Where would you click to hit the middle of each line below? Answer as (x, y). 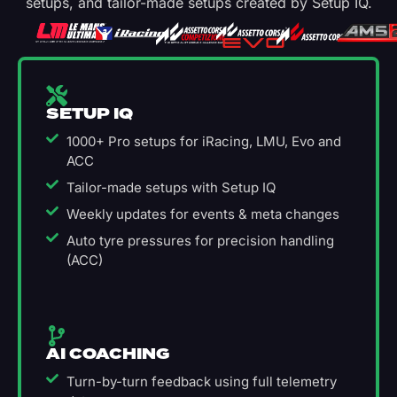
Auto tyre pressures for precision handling (200, 241)
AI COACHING (108, 355)
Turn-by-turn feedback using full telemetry (201, 382)
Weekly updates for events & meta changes (202, 214)
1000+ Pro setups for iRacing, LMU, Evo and (203, 142)
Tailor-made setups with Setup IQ (171, 188)
